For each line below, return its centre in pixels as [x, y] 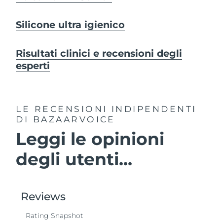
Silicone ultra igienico [71, 25]
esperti [33, 65]
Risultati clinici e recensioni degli [99, 53]
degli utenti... [74, 159]
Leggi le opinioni [90, 139]
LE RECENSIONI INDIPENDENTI [106, 109]
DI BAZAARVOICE [66, 119]
